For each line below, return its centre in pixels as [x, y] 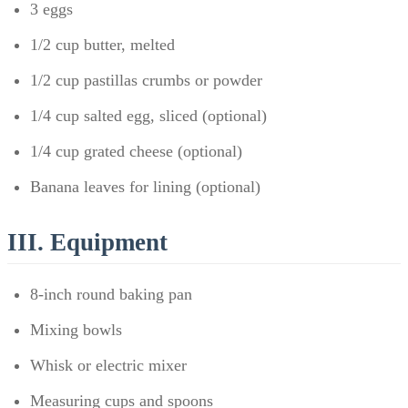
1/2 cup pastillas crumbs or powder [146, 80]
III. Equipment [87, 242]
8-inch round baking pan [111, 294]
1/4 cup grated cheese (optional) [136, 151]
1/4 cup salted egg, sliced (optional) [148, 115]
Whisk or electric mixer [108, 365]
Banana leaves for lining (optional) [145, 186]
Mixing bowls [76, 329]
